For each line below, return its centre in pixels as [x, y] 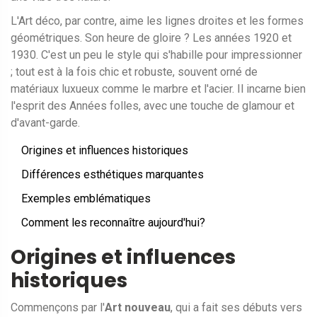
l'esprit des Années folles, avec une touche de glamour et [152, 106]
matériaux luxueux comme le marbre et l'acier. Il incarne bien [158, 89]
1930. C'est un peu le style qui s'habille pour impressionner [156, 55]
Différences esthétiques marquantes [113, 175]
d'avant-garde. [45, 123]
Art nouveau [138, 308]
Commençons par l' [58, 308]
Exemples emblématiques [86, 199]
